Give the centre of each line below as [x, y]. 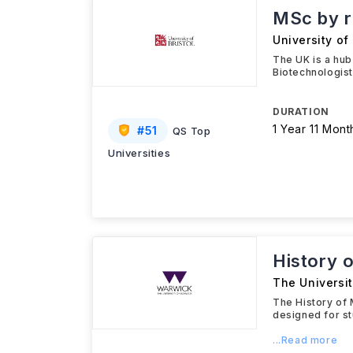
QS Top [191, 131]
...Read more [305, 340]
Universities [139, 153]
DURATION [301, 111]
